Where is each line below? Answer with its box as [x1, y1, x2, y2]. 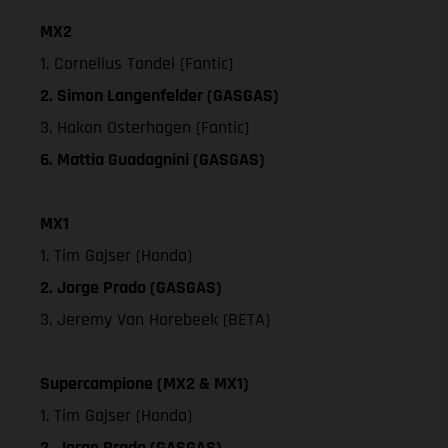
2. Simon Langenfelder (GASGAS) [40, 83, 279, 107]
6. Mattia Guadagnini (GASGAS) [40, 147, 265, 171]
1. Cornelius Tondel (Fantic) [40, 51, 233, 75]
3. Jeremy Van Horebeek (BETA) [40, 307, 270, 331]
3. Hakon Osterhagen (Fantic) [40, 115, 249, 139]
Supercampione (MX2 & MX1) [40, 371, 249, 395]
